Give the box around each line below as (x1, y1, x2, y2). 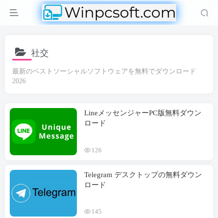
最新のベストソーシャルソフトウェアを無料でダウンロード (12, 68, 196, 75)
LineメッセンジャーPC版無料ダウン (84, 109, 201, 117)
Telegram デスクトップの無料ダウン (84, 170, 202, 179)
